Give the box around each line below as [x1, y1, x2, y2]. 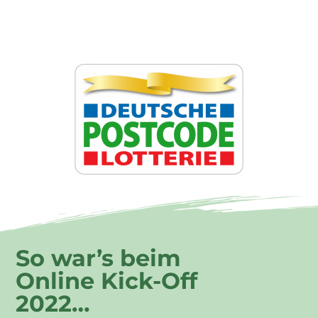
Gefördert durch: [16, 13, 175, 37]
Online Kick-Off [16, 266, 198, 295]
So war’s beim [16, 243, 182, 272]
